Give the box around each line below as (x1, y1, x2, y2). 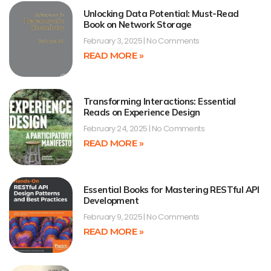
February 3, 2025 (83, 34, 144, 47)
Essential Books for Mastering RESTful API (83, 183, 260, 195)
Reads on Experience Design (83, 106, 200, 119)
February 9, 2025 (83, 211, 144, 223)
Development (83, 194, 139, 206)
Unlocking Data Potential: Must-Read (83, 7, 239, 19)
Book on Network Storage (83, 18, 192, 30)
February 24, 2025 (83, 123, 149, 135)
